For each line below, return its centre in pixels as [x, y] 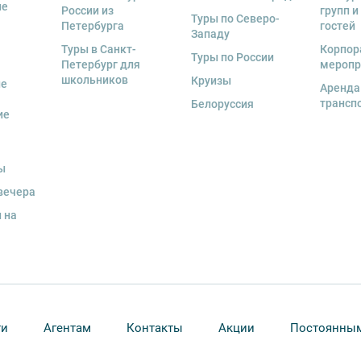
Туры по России [232, 58]
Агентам [68, 328]
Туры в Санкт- [99, 50]
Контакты [154, 328]
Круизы [211, 81]
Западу [210, 34]
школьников [95, 80]
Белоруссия [222, 104]
